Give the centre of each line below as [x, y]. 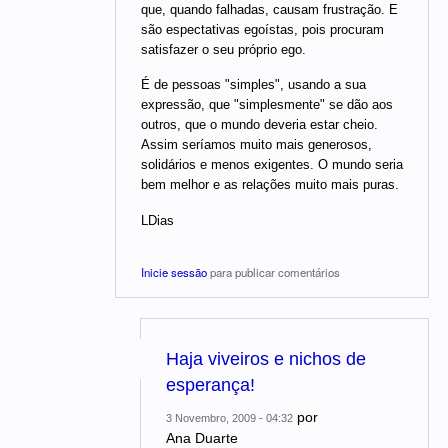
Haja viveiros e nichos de [266, 359]
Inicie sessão [174, 272]
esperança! [210, 385]
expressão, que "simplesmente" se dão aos [267, 105]
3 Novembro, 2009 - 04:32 [229, 418]
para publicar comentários [273, 272]
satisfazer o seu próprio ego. [223, 49]
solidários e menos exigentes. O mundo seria [272, 165]
